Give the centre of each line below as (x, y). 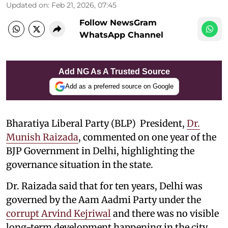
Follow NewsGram (118, 22)
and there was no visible (165, 213)
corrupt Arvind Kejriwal (59, 213)
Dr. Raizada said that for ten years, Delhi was (104, 186)
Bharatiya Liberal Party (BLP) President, (96, 123)
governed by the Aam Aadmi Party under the (104, 199)
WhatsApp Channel (121, 35)
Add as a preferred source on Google (119, 86)
